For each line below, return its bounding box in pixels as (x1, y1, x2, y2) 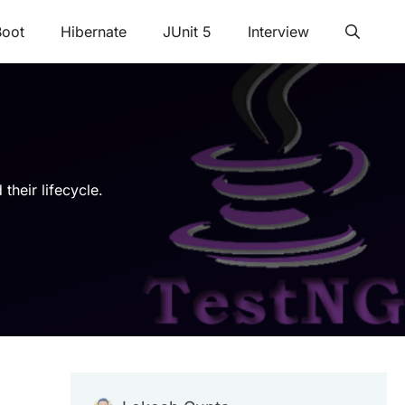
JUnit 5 (163, 23, 212, 41)
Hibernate (61, 23, 127, 41)
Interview (248, 23, 309, 41)
